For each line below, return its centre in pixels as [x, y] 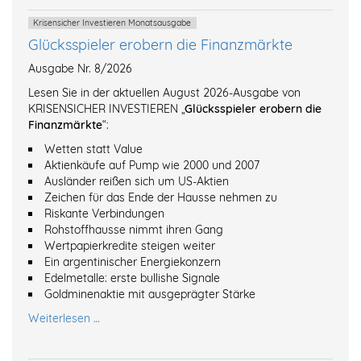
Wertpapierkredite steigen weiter [130, 246]
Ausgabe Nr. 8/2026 [82, 69]
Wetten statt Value [93, 149]
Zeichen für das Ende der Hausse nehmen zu [161, 198]
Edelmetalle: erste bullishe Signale [132, 278]
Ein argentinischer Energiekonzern [133, 262]
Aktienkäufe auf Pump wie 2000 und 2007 [152, 166]
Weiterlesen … [64, 319]
